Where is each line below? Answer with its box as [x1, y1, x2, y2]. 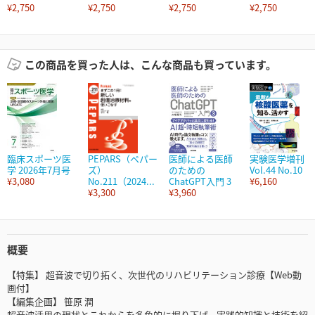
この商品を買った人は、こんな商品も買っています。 [24, 57, 276, 72]
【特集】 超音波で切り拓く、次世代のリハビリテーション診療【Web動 [7, 268, 302, 282]
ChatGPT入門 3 [169, 174, 231, 188]
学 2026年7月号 [7, 163, 70, 177]
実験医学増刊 [250, 152, 304, 166]
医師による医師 [169, 152, 233, 166]
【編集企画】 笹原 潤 [7, 295, 94, 309]
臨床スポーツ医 [7, 152, 71, 166]
